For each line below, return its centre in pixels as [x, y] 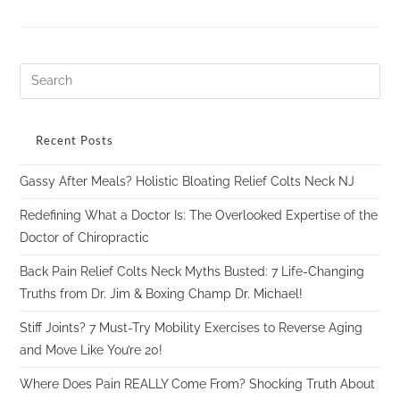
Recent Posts [75, 140]
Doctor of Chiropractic [85, 237]
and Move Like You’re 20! [92, 350]
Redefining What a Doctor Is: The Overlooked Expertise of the [199, 215]
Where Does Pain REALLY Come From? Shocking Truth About [198, 383]
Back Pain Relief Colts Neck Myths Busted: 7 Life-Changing [192, 271]
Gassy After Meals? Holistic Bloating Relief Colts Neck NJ [187, 181]
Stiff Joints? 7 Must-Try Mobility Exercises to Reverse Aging [192, 327]
